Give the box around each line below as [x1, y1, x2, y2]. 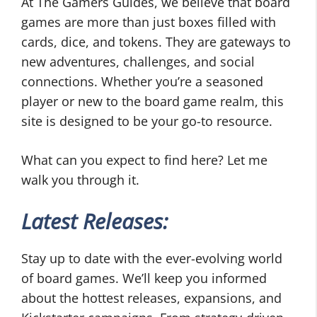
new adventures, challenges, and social [21, 53, 255, 71]
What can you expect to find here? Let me [21, 151, 267, 169]
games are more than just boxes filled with [21, 13, 276, 31]
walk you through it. [21, 171, 139, 189]
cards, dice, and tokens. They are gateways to [21, 33, 291, 51]
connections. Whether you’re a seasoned [21, 73, 263, 91]
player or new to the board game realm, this [21, 93, 284, 110]
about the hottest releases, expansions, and [21, 289, 282, 307]
